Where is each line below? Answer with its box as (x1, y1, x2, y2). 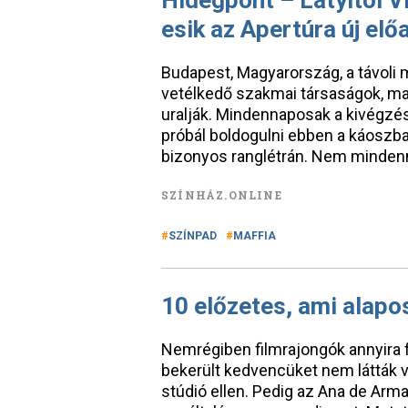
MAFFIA (233, 229, 276, 242)
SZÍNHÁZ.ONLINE (161, 188, 282, 202)
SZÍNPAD (168, 229, 217, 242)
